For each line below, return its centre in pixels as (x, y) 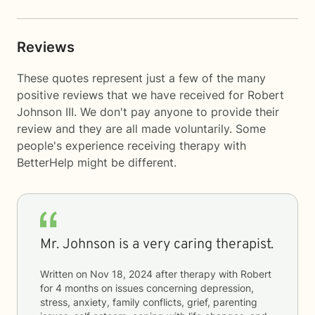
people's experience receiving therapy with (131, 146)
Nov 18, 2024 (121, 274)
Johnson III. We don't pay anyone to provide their (148, 112)
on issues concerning (149, 288)
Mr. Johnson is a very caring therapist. (157, 245)
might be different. (125, 162)
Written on (65, 274)
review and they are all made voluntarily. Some (141, 129)
